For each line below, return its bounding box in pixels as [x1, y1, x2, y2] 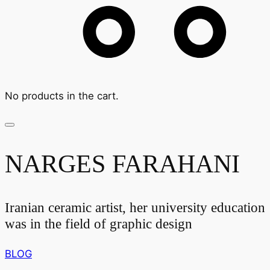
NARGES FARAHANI [5, 149, 240, 178]
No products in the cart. [5, 89, 119, 102]
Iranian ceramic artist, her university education [5, 199, 265, 215]
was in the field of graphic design [5, 215, 192, 231]
